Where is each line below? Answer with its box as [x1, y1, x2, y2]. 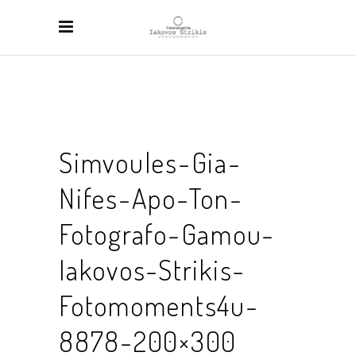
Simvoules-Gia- [59, 145, 242, 180]
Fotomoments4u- [59, 288, 259, 323]
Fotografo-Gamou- [59, 216, 275, 251]
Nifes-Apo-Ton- [59, 180, 243, 215]
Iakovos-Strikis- [59, 252, 246, 287]
